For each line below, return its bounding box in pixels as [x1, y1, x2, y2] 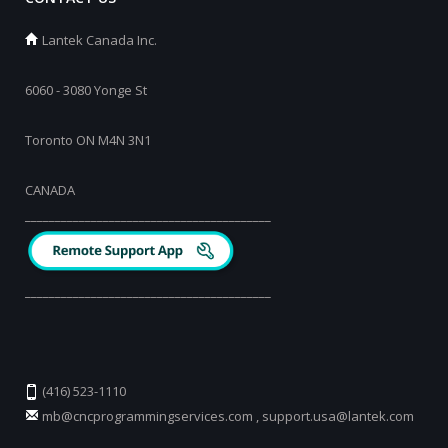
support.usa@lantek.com [262, 406, 414, 425]
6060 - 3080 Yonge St [25, 80, 147, 99]
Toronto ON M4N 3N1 [25, 130, 151, 149]
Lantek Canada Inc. [39, 30, 157, 49]
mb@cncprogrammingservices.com [42, 406, 253, 425]
